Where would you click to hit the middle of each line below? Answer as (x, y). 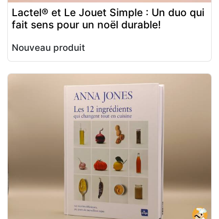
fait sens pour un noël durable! (86, 24)
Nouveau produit (48, 47)
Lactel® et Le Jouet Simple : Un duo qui (108, 12)
